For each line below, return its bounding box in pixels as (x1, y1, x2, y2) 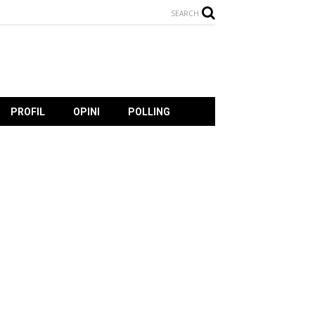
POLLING (128, 106, 170, 117)
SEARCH (171, 8, 199, 18)
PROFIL (11, 106, 45, 117)
